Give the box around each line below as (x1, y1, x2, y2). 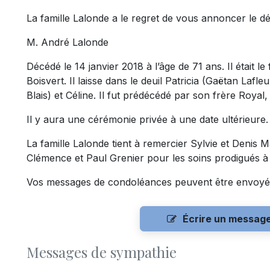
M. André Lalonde (27, 36, 108, 49)
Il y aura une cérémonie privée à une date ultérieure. (27, 113, 268, 126)
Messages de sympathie (27, 242, 177, 262)
